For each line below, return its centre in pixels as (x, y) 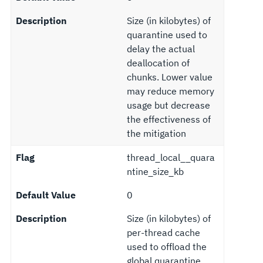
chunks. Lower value (169, 77)
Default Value (45, 195)
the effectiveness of (168, 119)
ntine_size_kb (155, 171)
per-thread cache (163, 232)
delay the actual (161, 48)
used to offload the (166, 246)
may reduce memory (170, 91)
